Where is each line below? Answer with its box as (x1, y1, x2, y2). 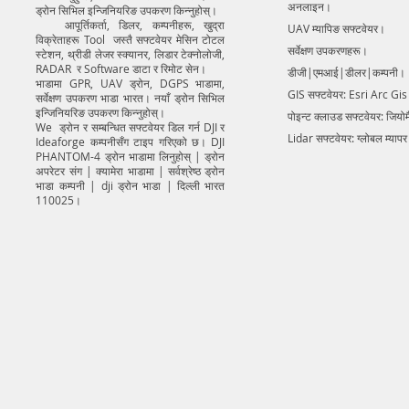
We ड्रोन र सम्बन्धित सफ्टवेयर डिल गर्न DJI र (36, 120, 225, 135)
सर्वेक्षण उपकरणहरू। (288, 43, 369, 58)
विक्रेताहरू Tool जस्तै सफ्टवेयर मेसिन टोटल (36, 32, 225, 47)
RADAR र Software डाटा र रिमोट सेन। (36, 61, 207, 77)
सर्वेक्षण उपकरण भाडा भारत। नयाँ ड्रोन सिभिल (36, 90, 225, 106)
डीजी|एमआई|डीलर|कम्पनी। (288, 65, 406, 80)
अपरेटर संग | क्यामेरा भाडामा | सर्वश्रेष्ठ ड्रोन (36, 163, 225, 179)
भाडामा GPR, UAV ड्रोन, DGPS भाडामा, (36, 76, 225, 91)
